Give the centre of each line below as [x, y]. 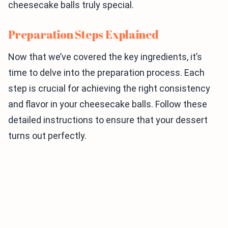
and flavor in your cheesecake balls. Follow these [108, 104]
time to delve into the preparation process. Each [106, 73]
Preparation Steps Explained [84, 35]
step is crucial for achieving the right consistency [109, 89]
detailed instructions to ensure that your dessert [108, 120]
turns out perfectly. [47, 136]
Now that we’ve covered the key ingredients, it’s [105, 57]
